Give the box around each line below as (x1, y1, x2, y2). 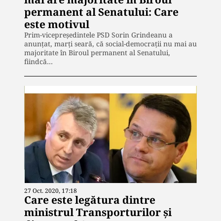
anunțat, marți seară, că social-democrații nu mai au (24, 39, 197, 49)
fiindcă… (24, 57, 53, 67)
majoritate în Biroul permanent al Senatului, (24, 48, 170, 58)
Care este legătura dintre (24, 192, 155, 207)
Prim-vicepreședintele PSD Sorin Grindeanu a (24, 30, 173, 40)
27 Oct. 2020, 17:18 (24, 186, 77, 195)
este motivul (24, 17, 89, 32)
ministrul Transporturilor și (24, 205, 172, 219)
